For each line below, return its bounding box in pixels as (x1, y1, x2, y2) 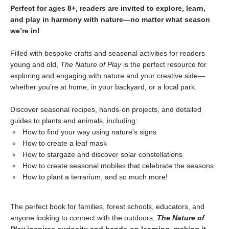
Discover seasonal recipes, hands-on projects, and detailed (10, 105, 201, 113)
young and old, (10, 60, 60, 68)
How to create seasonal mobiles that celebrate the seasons (22, 162, 214, 170)
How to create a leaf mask (22, 139, 107, 147)
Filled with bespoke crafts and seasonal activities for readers (10, 49, 205, 57)
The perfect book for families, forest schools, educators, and (10, 202, 204, 211)
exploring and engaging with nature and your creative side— (10, 72, 205, 80)
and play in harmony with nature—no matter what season (10, 15, 210, 24)
